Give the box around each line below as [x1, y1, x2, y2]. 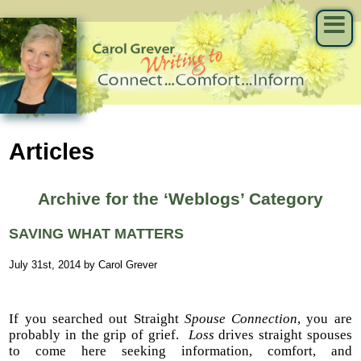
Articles [9, 137, 95, 164]
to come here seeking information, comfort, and [9, 343, 352, 359]
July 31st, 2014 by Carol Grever [9, 258, 158, 271]
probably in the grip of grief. [9, 327, 189, 343]
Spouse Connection [178, 311, 298, 327]
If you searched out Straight [9, 311, 179, 327]
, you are [297, 311, 352, 327]
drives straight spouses [218, 327, 352, 343]
